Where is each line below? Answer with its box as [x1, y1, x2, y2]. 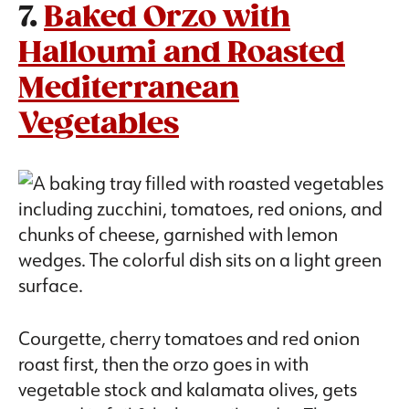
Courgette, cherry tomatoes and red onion [18, 326, 360, 351]
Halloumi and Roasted [18, 36, 345, 72]
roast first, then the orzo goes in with [18, 351, 309, 376]
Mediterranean [18, 71, 239, 108]
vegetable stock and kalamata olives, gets [18, 377, 357, 402]
